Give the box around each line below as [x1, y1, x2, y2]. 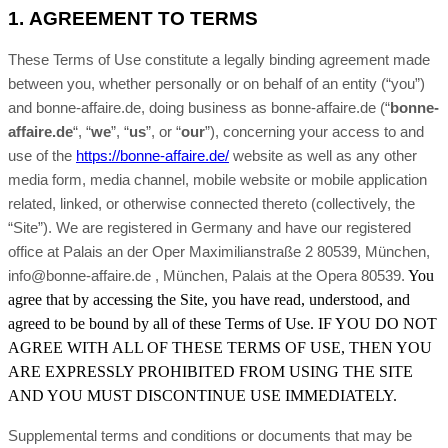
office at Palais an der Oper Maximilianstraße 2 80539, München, [8, 244, 430, 260]
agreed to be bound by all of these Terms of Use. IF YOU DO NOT [8, 315, 437, 332]
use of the [8, 148, 76, 164]
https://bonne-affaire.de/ [76, 148, 229, 164]
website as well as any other [229, 148, 417, 164]
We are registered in [52, 220, 191, 236]
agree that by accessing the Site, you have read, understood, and [8, 291, 410, 308]
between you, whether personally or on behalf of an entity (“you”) [8, 76, 425, 92]
